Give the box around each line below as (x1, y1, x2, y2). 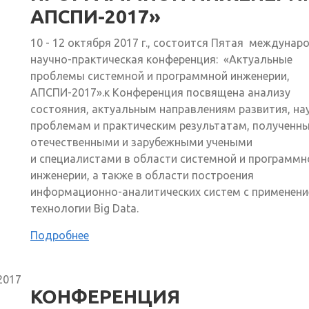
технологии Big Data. (30, 201, 139, 215)
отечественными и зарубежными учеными (30, 135, 252, 148)
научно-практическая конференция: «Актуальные (30, 52, 292, 66)
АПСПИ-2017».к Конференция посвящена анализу (30, 86, 290, 99)
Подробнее (30, 228, 89, 241)
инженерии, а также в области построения (30, 168, 254, 181)
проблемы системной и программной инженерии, (30, 69, 290, 82)
